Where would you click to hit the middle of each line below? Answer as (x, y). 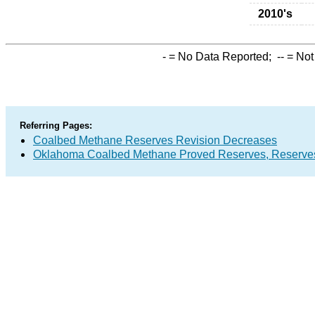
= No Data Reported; (221, 57)
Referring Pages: (56, 126)
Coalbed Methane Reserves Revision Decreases (155, 140)
